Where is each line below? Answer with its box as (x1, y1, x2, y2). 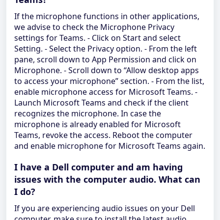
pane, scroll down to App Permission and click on (14, 54, 196, 65)
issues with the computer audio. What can (14, 173, 200, 185)
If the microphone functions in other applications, (14, 11, 199, 22)
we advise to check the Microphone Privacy (14, 22, 174, 32)
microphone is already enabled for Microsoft (14, 119, 181, 130)
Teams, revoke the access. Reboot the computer (14, 130, 192, 140)
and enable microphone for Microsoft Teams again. (14, 140, 205, 151)
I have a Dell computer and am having (14, 161, 183, 173)
